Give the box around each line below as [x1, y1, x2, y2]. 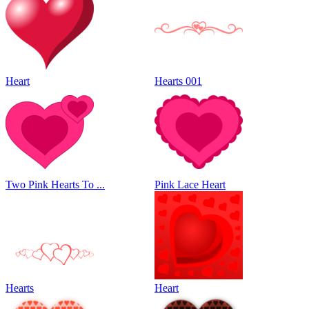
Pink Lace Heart [154, 179, 226, 191]
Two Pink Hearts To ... [6, 179, 105, 191]
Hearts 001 [154, 75, 202, 88]
